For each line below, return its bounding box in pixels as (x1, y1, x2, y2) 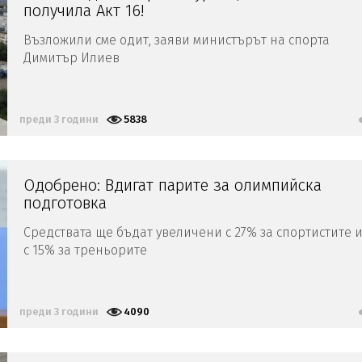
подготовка (23, 192, 107, 213)
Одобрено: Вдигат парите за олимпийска (23, 175, 322, 195)
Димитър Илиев (23, 49, 120, 65)
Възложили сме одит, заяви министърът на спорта (23, 32, 330, 48)
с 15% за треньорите (23, 242, 147, 258)
